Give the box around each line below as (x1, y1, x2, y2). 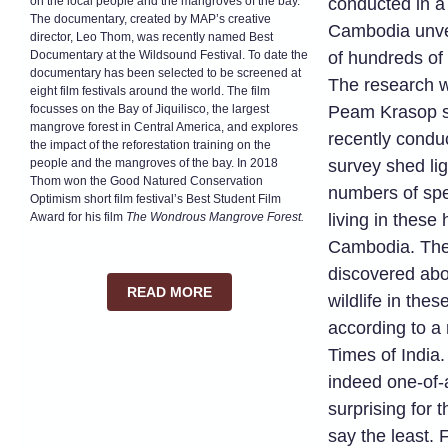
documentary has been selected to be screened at (30, 66, 301, 80)
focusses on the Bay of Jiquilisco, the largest (30, 102, 269, 116)
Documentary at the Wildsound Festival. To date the (30, 48, 308, 62)
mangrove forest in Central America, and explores (30, 120, 298, 134)
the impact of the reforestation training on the (30, 138, 271, 152)
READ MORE (126, 284, 212, 300)
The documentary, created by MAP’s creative (30, 12, 271, 26)
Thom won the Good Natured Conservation (30, 174, 263, 188)
